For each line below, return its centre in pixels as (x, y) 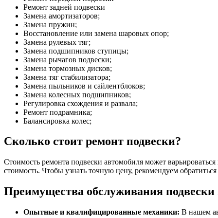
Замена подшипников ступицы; (76, 51)
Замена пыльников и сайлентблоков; (84, 86)
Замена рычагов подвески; (67, 59)
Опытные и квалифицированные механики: (101, 212)
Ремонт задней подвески (64, 7)
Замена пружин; (50, 24)
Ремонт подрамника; (58, 112)
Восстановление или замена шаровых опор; (96, 33)
